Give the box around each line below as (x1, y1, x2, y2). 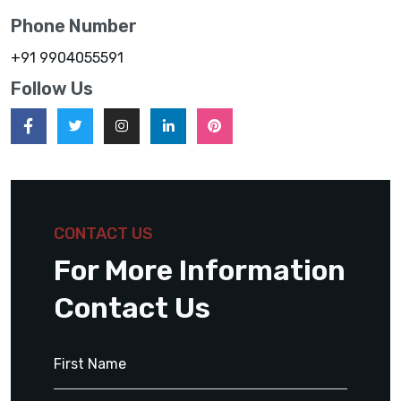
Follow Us (11, 77, 93, 99)
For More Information (54, 252, 346, 287)
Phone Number (11, 14, 137, 37)
